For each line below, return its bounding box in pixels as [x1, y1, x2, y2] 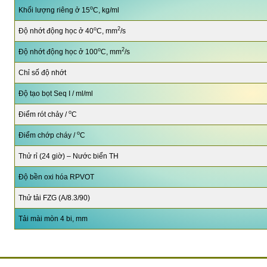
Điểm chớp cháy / [18, 131, 77, 139]
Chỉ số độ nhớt [18, 68, 66, 77]
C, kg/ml [92, 5, 119, 14]
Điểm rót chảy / [18, 110, 69, 119]
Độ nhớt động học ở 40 [18, 26, 94, 35]
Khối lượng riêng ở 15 [18, 5, 90, 14]
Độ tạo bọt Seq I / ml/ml [18, 89, 93, 98]
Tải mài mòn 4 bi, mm [18, 214, 88, 223]
